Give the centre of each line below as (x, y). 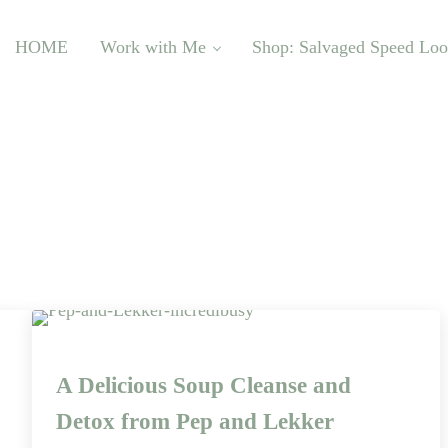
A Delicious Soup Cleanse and (203, 386)
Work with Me (153, 46)
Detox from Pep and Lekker (194, 422)
